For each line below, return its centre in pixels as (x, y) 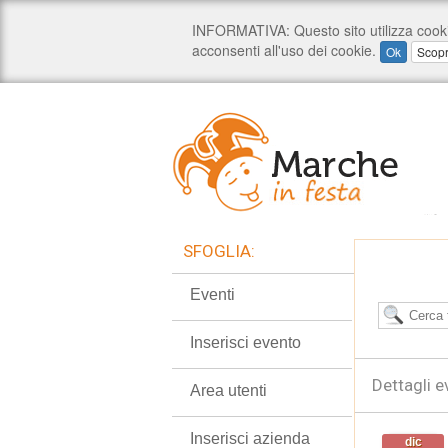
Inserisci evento (245, 342)
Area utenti (228, 390)
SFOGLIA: (219, 251)
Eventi (212, 294)
